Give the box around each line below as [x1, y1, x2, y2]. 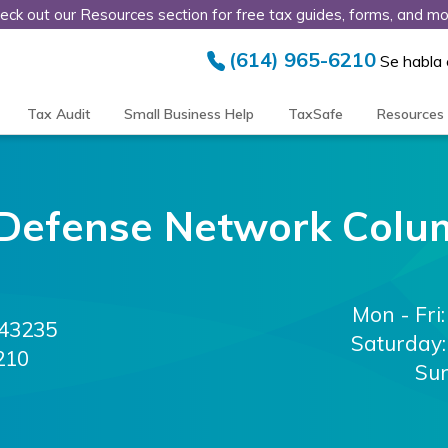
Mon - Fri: [351, 301, 445, 328]
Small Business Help [123, 105, 254, 123]
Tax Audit [26, 105, 90, 123]
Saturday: [350, 330, 446, 357]
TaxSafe [287, 105, 343, 123]
